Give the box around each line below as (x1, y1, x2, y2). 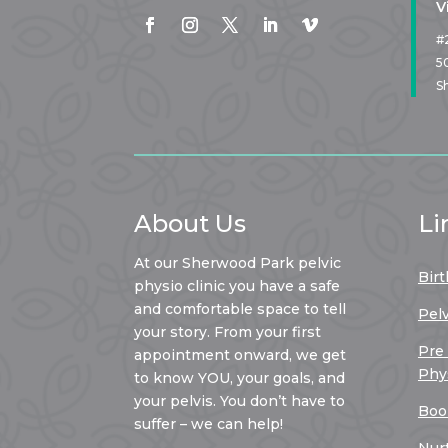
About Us (134, 209, 247, 239)
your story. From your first (134, 323, 322, 342)
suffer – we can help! (134, 415, 284, 434)
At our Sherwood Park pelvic (134, 254, 342, 273)
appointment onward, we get (134, 346, 347, 365)
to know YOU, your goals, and (134, 369, 346, 388)
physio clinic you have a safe (134, 277, 341, 296)
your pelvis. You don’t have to (134, 392, 346, 411)
